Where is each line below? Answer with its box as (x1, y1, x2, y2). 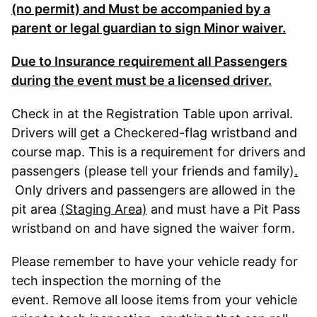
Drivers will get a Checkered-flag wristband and (11, 125, 297, 140)
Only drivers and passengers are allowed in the (11, 182, 295, 197)
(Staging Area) (60, 201, 147, 217)
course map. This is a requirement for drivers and (11, 144, 306, 159)
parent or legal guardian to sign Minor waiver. (11, 20, 286, 35)
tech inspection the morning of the (11, 272, 221, 288)
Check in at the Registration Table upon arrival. (11, 105, 293, 121)
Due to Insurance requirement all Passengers (11, 53, 287, 69)
